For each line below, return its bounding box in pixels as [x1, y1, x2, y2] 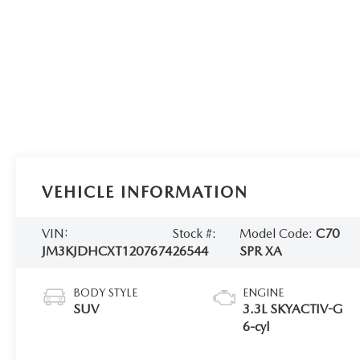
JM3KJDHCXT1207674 [42, 243, 173, 259]
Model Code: [239, 225, 317, 241]
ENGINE [243, 285, 284, 299]
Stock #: [172, 225, 217, 241]
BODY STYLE [73, 285, 138, 299]
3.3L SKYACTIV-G [243, 301, 344, 317]
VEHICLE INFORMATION [42, 182, 249, 202]
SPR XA [239, 243, 283, 259]
